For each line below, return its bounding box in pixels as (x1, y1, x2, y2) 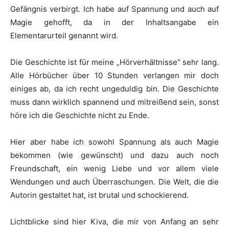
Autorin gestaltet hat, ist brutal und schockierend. (10, 190, 191, 200)
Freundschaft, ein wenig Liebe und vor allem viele (10, 164, 219, 173)
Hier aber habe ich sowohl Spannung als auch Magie (10, 137, 219, 147)
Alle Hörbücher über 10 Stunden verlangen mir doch (10, 71, 219, 80)
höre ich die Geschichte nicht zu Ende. (10, 110, 151, 120)
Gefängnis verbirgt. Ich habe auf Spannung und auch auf (10, 4, 219, 14)
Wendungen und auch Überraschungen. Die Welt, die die (10, 177, 219, 187)
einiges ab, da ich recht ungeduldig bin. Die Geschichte (10, 84, 219, 94)
